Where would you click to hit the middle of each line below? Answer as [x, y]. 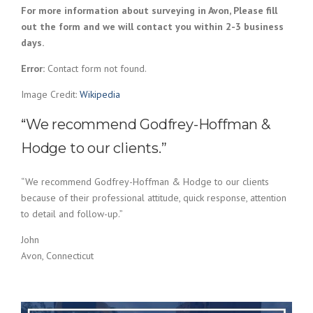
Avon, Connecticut [57, 256]
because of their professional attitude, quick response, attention [154, 198]
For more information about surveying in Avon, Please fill [149, 11]
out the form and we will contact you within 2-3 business [152, 27]
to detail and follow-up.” [72, 214]
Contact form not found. [96, 69]
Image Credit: [50, 95]
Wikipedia [100, 95]
